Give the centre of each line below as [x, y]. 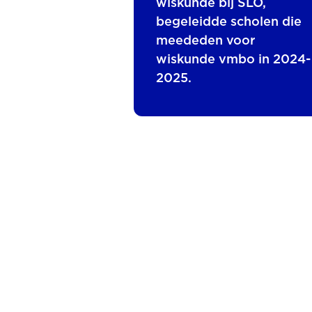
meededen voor [205, 41]
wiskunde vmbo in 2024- [233, 60]
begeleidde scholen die [229, 22]
